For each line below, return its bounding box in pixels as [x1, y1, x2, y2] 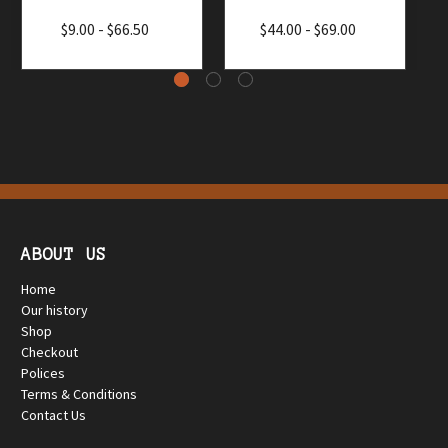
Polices [21, 363, 65, 382]
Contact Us [21, 405, 86, 424]
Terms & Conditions [21, 384, 137, 403]
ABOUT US [21, 244, 107, 263]
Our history [21, 300, 88, 319]
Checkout [21, 342, 78, 361]
